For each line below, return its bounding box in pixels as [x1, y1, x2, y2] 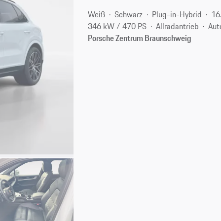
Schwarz [114, 8, 143, 20]
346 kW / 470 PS [88, 20, 147, 32]
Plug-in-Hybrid [152, 8, 202, 20]
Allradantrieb [156, 20, 199, 32]
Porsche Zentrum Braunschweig [88, 32, 192, 44]
